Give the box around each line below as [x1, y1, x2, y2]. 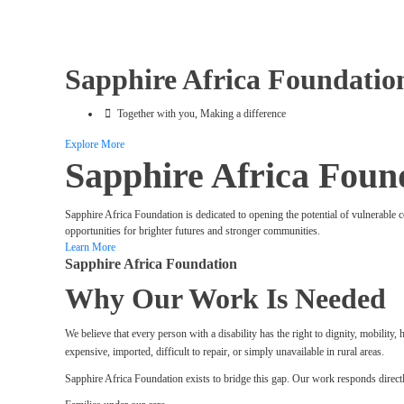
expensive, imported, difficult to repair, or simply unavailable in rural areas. [65, 345, 384, 358]
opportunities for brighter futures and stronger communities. [65, 225, 320, 237]
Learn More [65, 241, 115, 253]
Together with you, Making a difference [117, 107, 286, 120]
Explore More [65, 138, 124, 151]
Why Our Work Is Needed [65, 282, 386, 315]
